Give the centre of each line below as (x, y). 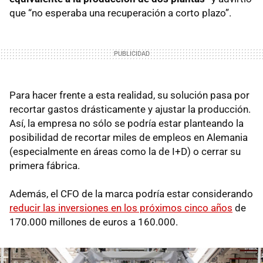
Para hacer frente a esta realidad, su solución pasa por (129, 95)
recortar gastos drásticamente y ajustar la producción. (130, 109)
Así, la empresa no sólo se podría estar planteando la (127, 123)
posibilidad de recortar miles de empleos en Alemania (129, 137)
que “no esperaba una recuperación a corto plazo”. (120, 13)
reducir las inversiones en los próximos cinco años (121, 208)
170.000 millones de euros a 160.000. (94, 222)
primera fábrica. (46, 165)
